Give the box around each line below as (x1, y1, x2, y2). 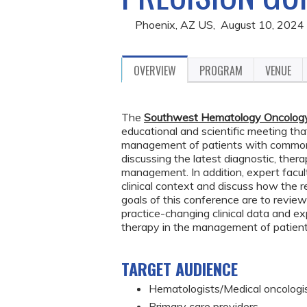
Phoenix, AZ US (135, 18, 213, 32)
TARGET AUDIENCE (121, 256, 238, 281)
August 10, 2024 (221, 18, 304, 32)
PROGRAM (199, 62, 243, 79)
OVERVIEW (134, 62, 176, 79)
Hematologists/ (149, 282, 223, 295)
